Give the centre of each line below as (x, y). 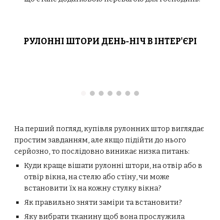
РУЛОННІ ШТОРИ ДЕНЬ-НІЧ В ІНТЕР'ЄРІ (110, 41)
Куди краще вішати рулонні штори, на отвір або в (113, 165)
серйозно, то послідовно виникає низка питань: (102, 151)
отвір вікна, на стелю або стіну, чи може (97, 177)
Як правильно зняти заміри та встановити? (103, 202)
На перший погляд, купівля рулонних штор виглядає (110, 129)
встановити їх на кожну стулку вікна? (93, 188)
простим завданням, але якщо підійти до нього (100, 140)
